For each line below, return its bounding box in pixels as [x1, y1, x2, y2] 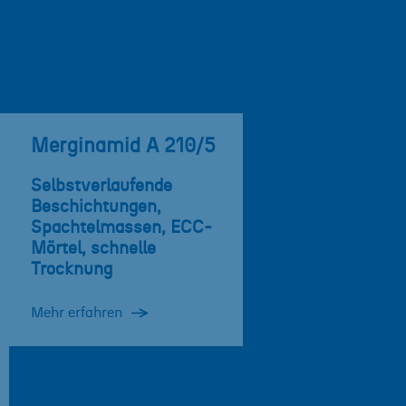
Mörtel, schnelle [31, 240, 156, 258]
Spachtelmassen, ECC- [31, 219, 212, 237]
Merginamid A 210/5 [31, 137, 216, 157]
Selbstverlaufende [31, 178, 172, 196]
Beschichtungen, [31, 198, 161, 217]
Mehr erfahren [31, 305, 122, 321]
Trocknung [31, 261, 112, 279]
